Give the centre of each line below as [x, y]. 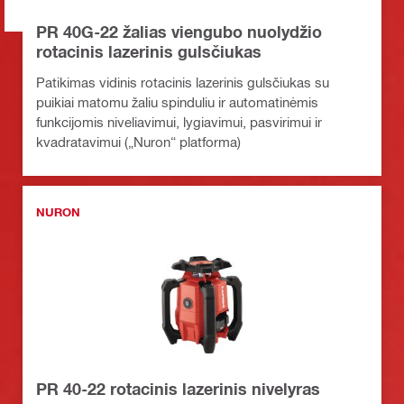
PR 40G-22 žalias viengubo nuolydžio [179, 31]
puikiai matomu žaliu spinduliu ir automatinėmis [177, 101]
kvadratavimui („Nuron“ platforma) [138, 141]
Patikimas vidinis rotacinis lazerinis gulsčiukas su [183, 82]
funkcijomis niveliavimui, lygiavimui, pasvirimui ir [179, 121]
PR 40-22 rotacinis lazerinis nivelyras [178, 388]
